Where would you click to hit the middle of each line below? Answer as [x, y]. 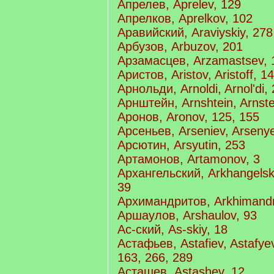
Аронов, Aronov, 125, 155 [188, 117]
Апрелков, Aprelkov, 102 [185, 18]
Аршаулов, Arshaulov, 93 [187, 215]
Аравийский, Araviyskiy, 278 [195, 32]
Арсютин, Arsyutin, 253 [181, 145]
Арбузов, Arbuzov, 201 [180, 46]
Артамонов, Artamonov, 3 [189, 159]
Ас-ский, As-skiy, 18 [172, 229]
